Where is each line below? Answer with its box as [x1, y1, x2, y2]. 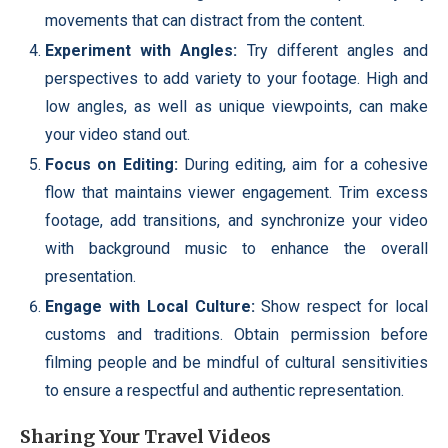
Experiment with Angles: [45, 40, 238, 60]
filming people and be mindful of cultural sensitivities [45, 352, 428, 372]
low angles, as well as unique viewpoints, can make [45, 96, 428, 116]
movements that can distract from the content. [45, 10, 365, 30]
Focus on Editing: [45, 154, 178, 174]
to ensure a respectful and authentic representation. [45, 380, 404, 400]
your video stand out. [45, 124, 190, 144]
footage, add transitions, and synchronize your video [45, 210, 428, 230]
